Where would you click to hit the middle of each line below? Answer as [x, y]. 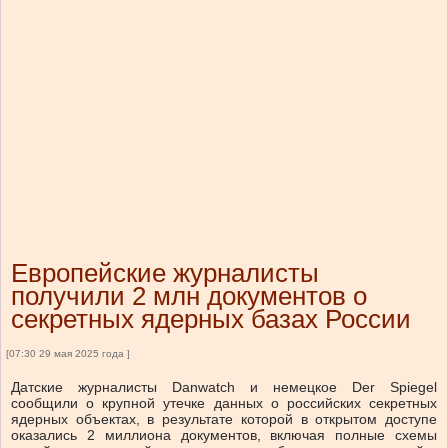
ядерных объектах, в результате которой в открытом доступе [224, 419]
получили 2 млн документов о [189, 296]
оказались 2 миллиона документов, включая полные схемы [224, 435]
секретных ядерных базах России [211, 319]
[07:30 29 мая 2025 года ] [68, 354]
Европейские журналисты [165, 273]
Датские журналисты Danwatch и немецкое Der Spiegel [224, 387]
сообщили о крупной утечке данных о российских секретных [224, 403]
